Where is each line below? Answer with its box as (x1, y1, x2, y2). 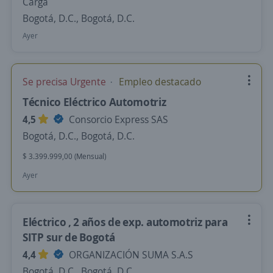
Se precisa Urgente (23, 75, 108, 88)
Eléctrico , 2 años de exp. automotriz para (23, 214, 228, 229)
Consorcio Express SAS (66, 113, 168, 126)
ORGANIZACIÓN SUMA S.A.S (66, 248, 193, 261)
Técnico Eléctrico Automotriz (23, 94, 166, 109)
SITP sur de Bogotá (23, 230, 115, 244)
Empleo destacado (116, 75, 201, 88)
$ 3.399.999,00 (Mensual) (23, 151, 106, 161)
